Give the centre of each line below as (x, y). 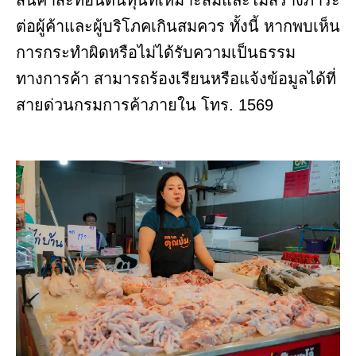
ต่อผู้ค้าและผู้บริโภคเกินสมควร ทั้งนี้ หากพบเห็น (178, 27)
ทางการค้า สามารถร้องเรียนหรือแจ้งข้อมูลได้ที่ (176, 79)
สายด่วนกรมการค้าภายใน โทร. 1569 (145, 105)
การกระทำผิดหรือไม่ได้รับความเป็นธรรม (156, 53)
